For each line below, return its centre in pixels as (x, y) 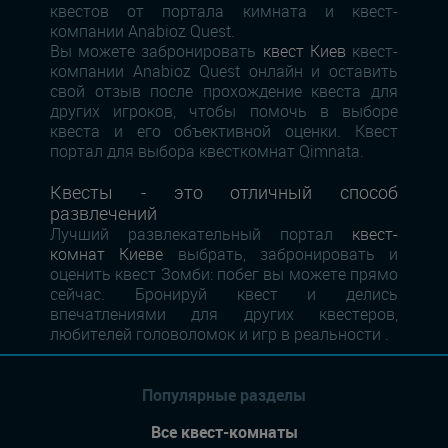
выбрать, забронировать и (280, 254)
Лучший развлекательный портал (201, 234)
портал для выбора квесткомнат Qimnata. (207, 151)
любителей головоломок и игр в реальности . (219, 334)
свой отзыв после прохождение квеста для (224, 91)
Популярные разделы (224, 395)
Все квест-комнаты (224, 431)
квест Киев (304, 51)
